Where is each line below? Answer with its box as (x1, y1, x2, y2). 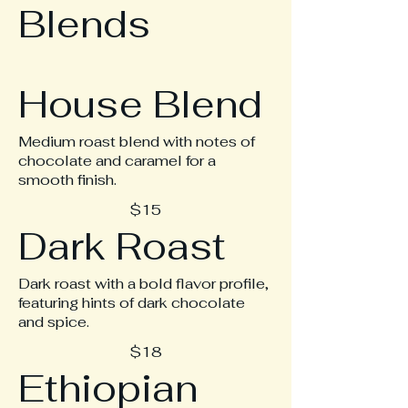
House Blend (18, 80, 262, 128)
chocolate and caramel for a (18, 151, 216, 170)
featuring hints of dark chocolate (18, 293, 245, 312)
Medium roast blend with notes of (18, 132, 255, 151)
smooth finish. (18, 170, 117, 189)
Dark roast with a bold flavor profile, (18, 274, 269, 293)
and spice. (18, 312, 89, 331)
